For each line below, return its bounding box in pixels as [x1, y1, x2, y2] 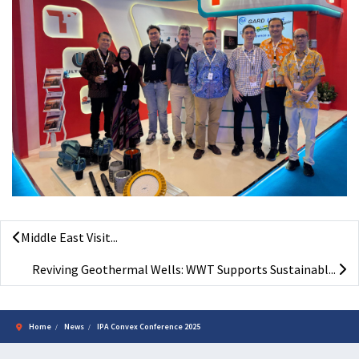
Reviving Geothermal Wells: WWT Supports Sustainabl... [32, 260, 338, 277]
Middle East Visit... [21, 228, 118, 245]
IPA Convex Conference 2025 [97, 321, 200, 332]
